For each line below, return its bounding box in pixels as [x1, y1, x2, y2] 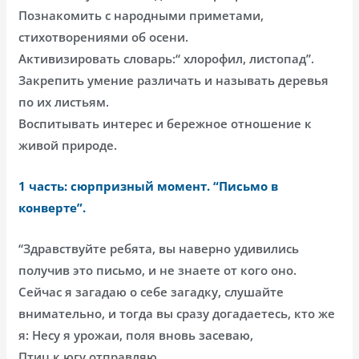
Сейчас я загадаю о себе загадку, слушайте [18, 283, 284, 300]
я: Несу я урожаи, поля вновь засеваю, [18, 326, 254, 343]
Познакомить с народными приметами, [18, 6, 264, 23]
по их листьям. [18, 93, 110, 110]
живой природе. [18, 136, 118, 153]
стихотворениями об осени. [18, 28, 189, 45]
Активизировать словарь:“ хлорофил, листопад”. [18, 50, 315, 67]
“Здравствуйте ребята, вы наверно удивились [18, 240, 300, 256]
